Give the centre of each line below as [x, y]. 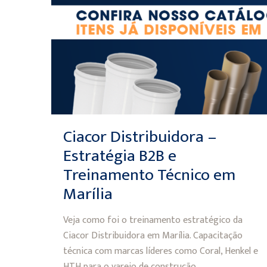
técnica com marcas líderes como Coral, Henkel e [160, 251]
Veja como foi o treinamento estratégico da [153, 220]
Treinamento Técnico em [149, 175]
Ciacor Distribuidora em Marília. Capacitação [153, 236]
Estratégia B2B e [119, 156]
